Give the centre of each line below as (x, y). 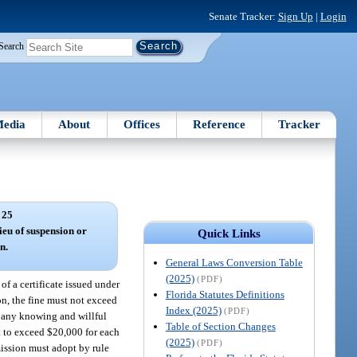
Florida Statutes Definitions (225, 294)
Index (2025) (193, 310)
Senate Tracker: (243, 16)
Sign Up (295, 16)
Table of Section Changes (220, 326)
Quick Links (229, 233)
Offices (141, 124)
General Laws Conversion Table (234, 262)
